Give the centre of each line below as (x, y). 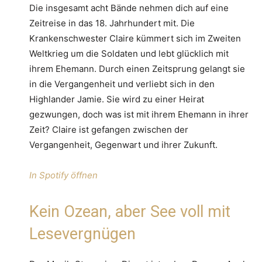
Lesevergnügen (82, 234)
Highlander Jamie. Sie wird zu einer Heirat (117, 99)
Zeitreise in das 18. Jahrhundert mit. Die (112, 23)
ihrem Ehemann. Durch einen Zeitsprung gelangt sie (137, 68)
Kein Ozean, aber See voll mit (130, 211)
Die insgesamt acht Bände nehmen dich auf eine (129, 8)
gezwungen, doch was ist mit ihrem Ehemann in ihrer (139, 114)
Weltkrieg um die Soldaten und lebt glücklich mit (129, 53)
